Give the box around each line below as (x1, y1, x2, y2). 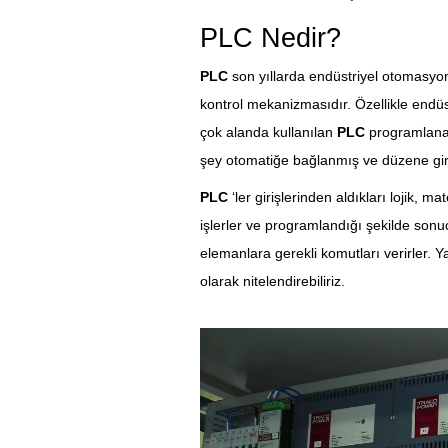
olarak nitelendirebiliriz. (199, 273, 345, 289)
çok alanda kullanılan (199, 124, 337, 140)
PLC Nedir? (199, 23, 341, 53)
